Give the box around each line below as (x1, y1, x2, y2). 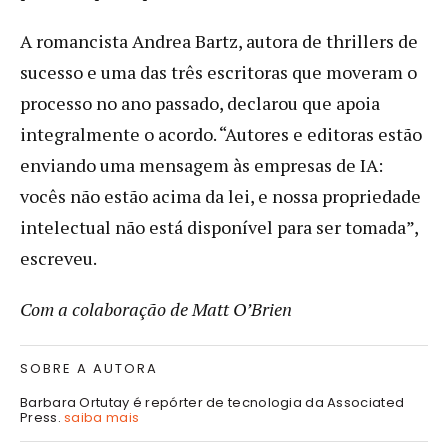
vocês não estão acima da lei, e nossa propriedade (20, 183, 421, 208)
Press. (20, 407, 65, 427)
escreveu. (20, 245, 97, 270)
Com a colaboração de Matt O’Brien (20, 296, 292, 321)
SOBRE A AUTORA (20, 358, 158, 378)
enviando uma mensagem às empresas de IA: (20, 152, 383, 177)
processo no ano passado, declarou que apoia (20, 90, 380, 115)
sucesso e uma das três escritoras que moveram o (20, 59, 417, 84)
